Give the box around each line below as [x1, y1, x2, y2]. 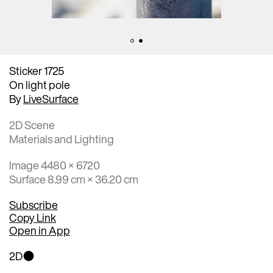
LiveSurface [23, 90, 79, 107]
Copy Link [9, 209, 56, 225]
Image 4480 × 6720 [9, 157, 100, 173]
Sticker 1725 [9, 62, 64, 79]
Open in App [9, 222, 70, 238]
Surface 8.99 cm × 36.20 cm [9, 171, 138, 187]
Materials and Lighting [9, 130, 114, 147]
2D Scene [9, 116, 55, 133]
